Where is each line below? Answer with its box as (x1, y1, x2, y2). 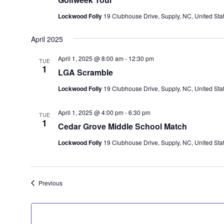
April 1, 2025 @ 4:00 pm (57, 108, 123, 116)
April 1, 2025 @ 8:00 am (57, 54, 123, 62)
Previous (38, 178, 62, 187)
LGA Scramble (57, 66, 113, 78)
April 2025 (30, 34, 63, 44)
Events (61, 178, 80, 186)
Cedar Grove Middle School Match (57, 120, 187, 132)
